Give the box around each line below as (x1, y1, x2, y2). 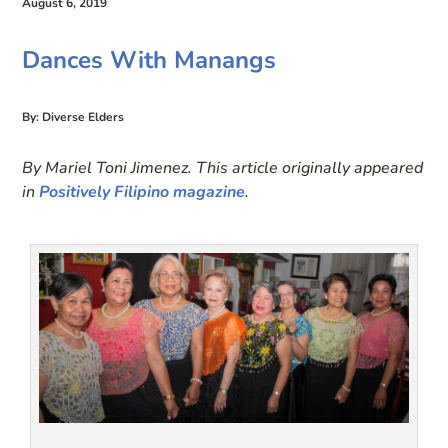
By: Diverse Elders (22, 108, 125, 125)
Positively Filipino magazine (39, 180, 246, 203)
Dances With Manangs (22, 43, 277, 76)
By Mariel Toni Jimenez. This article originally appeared (22, 156, 424, 179)
